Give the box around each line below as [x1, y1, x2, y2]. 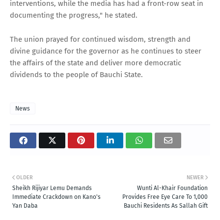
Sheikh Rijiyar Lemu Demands [12, 184, 92, 192]
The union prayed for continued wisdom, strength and [10, 34, 191, 44]
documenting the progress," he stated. [10, 10, 137, 20]
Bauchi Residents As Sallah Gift [124, 202, 208, 209]
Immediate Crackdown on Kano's [12, 193, 101, 200]
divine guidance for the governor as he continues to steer [10, 46, 201, 55]
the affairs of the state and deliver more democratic [10, 58, 181, 67]
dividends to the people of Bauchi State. [10, 70, 143, 79]
